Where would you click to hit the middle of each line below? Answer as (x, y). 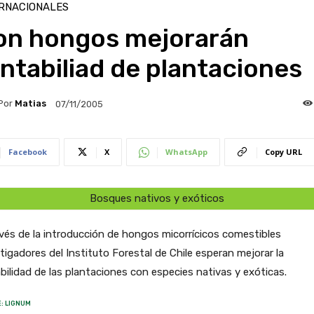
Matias (30, 104)
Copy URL (283, 151)
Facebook (27, 151)
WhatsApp (186, 151)
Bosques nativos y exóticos (157, 198)
